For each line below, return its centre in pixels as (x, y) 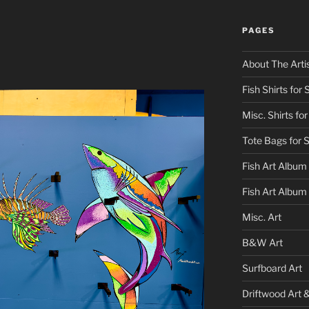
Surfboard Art (272, 268)
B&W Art (262, 242)
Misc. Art (261, 217)
